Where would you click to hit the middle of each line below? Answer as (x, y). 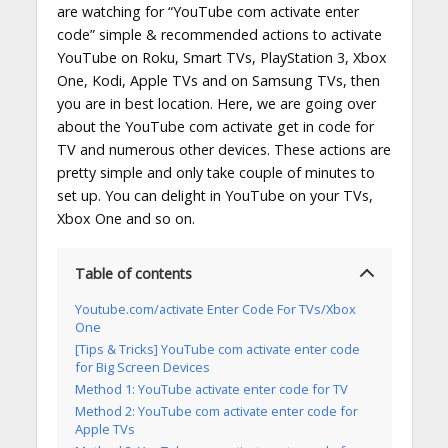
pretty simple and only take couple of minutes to (215, 173)
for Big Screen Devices (142, 367)
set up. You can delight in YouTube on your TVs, (214, 196)
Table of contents (133, 273)
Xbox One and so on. (125, 219)
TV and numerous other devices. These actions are (223, 150)
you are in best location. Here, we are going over (216, 104)
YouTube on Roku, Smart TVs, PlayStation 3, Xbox (221, 58)
